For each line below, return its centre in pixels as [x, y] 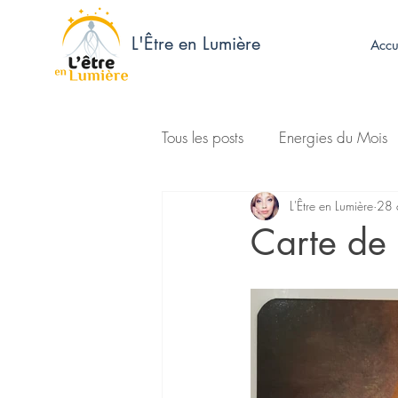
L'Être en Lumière [195, 44]
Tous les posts [203, 138]
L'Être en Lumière [331, 206]
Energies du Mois [333, 138]
